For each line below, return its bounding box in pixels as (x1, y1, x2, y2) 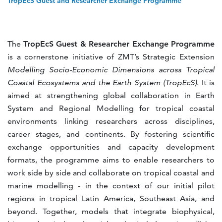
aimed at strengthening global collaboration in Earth (7, 91, 215, 100)
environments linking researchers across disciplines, (7, 116, 215, 126)
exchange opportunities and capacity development (7, 142, 215, 152)
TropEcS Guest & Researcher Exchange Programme (23, 39, 215, 49)
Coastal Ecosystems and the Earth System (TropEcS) (7, 78, 197, 87)
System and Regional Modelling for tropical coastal (7, 104, 215, 113)
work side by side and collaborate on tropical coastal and (7, 168, 215, 177)
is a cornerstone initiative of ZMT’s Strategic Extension (7, 52, 215, 61)
